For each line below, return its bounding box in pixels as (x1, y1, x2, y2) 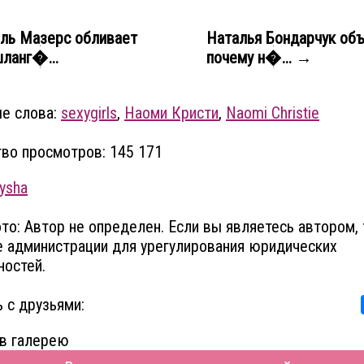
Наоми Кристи (124, 103, 219, 123)
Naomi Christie (226, 103, 319, 123)
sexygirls (61, 103, 117, 123)
